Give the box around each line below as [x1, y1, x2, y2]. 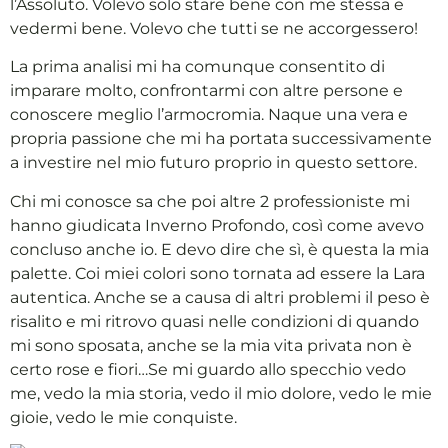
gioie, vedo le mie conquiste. [10, 407, 237, 427]
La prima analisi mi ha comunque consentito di [10, 57, 385, 77]
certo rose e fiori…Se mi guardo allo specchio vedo [10, 359, 406, 379]
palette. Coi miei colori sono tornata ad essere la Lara [10, 263, 425, 283]
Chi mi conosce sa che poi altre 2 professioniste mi [10, 191, 410, 211]
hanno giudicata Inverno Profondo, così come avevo [10, 215, 424, 235]
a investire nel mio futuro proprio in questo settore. [10, 153, 417, 173]
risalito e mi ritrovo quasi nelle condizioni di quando [10, 311, 419, 331]
